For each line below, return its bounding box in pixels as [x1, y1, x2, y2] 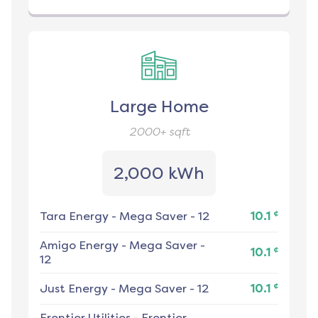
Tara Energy [40, 209, 109, 224]
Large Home [109, 97, 209, 117]
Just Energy [40, 282, 108, 296]
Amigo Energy [40, 238, 119, 253]
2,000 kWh [114, 163, 204, 184]
